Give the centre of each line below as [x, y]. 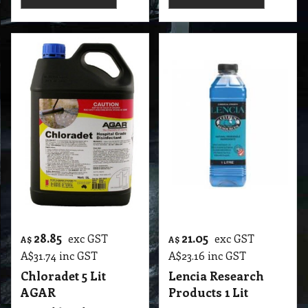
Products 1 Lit [208, 292]
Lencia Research [216, 276]
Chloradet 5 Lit [64, 276]
